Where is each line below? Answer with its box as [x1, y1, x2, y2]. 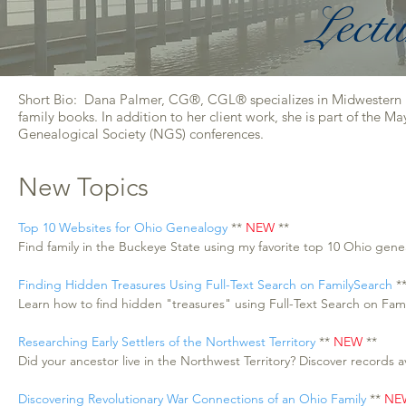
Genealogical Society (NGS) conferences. [18, 125, 264, 142]
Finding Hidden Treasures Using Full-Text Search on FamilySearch [18, 276, 392, 293]
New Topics [18, 172, 149, 202]
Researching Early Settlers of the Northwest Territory [18, 333, 315, 350]
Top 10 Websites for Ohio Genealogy [18, 219, 227, 236]
